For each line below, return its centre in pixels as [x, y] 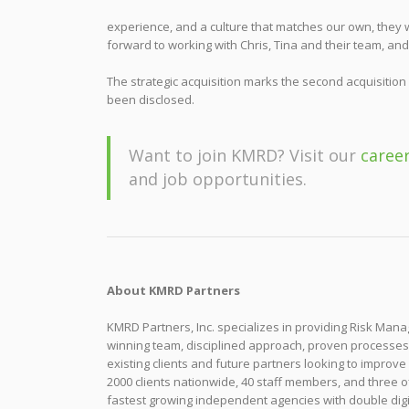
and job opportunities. [218, 179]
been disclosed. [151, 100]
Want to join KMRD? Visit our [245, 155]
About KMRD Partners [173, 290]
